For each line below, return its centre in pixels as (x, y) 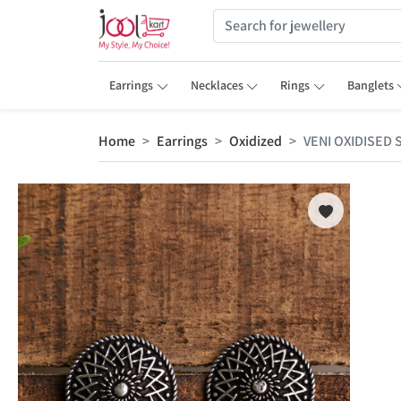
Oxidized (256, 141)
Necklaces (217, 85)
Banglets (370, 85)
